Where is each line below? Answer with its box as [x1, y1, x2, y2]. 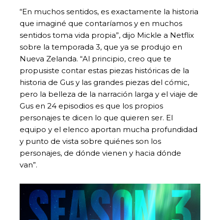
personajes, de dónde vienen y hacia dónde [20, 148, 181, 158]
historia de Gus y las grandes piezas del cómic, [20, 77, 189, 87]
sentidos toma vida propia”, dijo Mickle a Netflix [20, 30, 194, 40]
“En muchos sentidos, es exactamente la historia [20, 6, 198, 16]
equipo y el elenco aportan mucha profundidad [20, 124, 197, 134]
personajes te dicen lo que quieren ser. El [20, 112, 173, 122]
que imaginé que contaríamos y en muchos [20, 18, 182, 28]
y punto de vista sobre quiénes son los [20, 136, 161, 146]
